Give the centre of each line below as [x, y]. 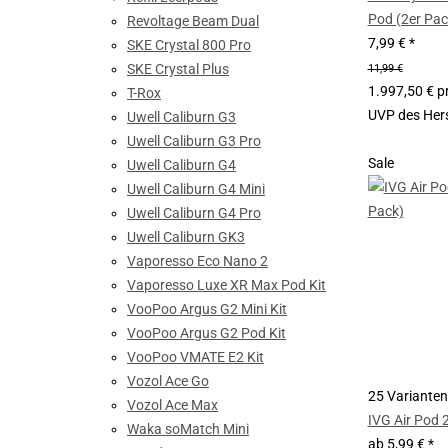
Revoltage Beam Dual [193, 21]
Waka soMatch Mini [188, 429]
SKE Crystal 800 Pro [189, 45]
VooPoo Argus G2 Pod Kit [206, 333]
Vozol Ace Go [168, 381]
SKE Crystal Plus [178, 69]
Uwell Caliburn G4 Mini [196, 189]
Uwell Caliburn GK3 [186, 237]
